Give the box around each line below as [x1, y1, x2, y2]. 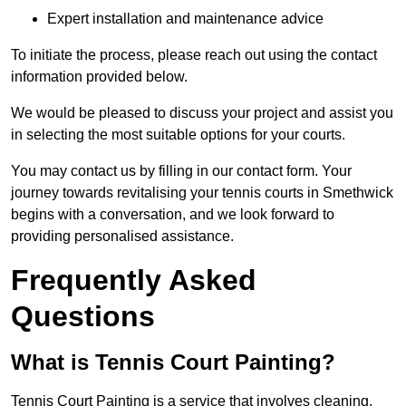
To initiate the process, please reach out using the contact [11, 47, 377, 63]
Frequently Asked [11, 264, 256, 297]
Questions [11, 300, 155, 333]
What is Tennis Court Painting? [11, 350, 335, 375]
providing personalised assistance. [11, 228, 234, 245]
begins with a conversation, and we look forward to [11, 207, 334, 223]
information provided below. [11, 69, 188, 85]
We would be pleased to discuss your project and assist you [11, 105, 393, 121]
